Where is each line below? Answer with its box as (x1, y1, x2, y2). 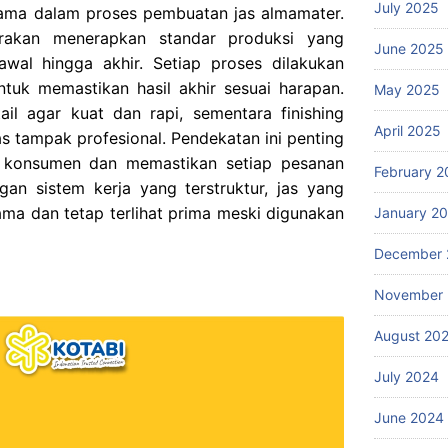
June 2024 (374, 408, 444, 426)
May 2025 (374, 80, 440, 98)
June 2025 (374, 39, 444, 57)
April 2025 (374, 121, 441, 139)
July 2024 (374, 367, 439, 385)
